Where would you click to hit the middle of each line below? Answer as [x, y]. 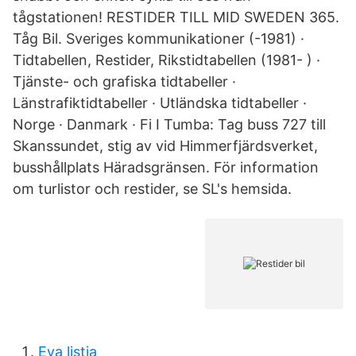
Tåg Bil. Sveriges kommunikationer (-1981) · [159, 39]
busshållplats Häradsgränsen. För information [166, 167]
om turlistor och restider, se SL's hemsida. [152, 189]
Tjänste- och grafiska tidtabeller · [124, 81]
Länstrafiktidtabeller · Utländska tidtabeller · [160, 103]
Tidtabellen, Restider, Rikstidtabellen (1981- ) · [166, 60]
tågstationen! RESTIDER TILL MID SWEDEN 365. [176, 17]
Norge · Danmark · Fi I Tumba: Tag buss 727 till [169, 124]
